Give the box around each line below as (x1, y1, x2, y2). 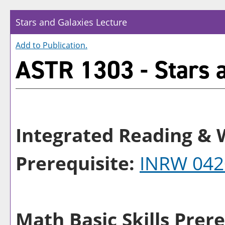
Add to (16, 40, 43, 51)
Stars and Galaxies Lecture (16, 16, 127, 28)
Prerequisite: (16, 150, 135, 176)
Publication (43, 40, 85, 51)
